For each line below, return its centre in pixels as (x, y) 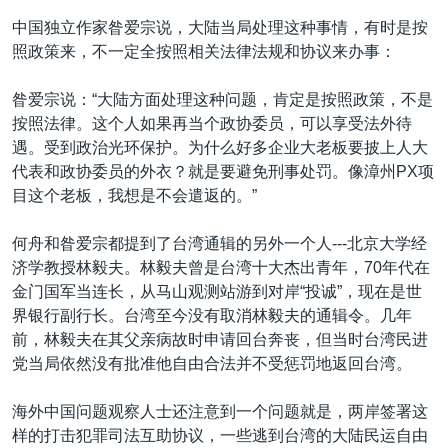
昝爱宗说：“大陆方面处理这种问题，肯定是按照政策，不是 (222, 99)
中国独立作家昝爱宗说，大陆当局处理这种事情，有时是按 (220, 27)
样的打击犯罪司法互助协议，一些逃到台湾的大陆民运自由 (220, 435)
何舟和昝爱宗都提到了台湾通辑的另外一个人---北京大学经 (219, 243)
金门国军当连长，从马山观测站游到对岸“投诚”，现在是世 (217, 291)
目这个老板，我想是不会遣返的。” (134, 195)
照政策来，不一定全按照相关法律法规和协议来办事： (204, 51)
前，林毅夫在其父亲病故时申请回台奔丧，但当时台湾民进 (220, 339)
